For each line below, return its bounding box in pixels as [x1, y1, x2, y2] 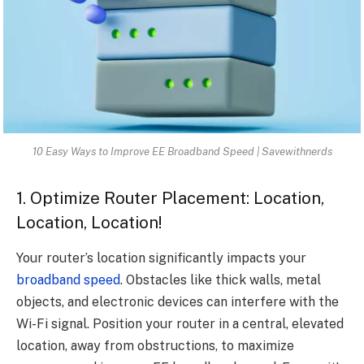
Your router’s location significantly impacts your [16, 250, 306, 266]
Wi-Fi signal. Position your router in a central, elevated [16, 316, 344, 332]
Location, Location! [16, 212, 162, 232]
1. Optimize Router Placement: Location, [16, 188, 324, 208]
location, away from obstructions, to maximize [16, 338, 294, 354]
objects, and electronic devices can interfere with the [16, 294, 339, 310]
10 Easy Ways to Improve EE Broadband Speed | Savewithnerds [32, 145, 332, 158]
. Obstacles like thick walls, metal [120, 272, 321, 288]
